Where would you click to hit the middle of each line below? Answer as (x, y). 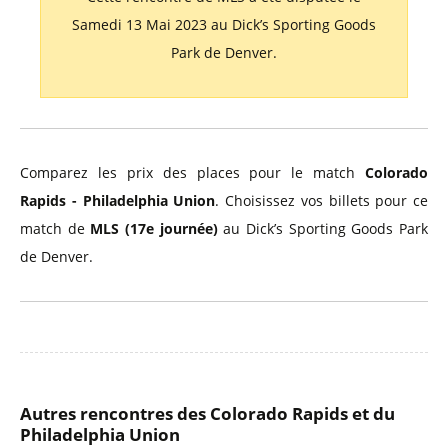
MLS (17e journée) (154, 228)
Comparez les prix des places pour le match (192, 172)
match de (55, 228)
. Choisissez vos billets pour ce (321, 200)
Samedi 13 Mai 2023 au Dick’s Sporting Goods (224, 24)
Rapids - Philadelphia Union (118, 200)
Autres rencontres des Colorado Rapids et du (207, 413)
